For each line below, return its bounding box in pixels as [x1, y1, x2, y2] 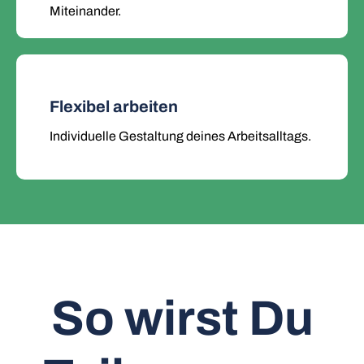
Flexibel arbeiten [50, 97, 178, 115]
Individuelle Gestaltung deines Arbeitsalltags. [50, 129, 311, 143]
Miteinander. [50, 4, 121, 18]
